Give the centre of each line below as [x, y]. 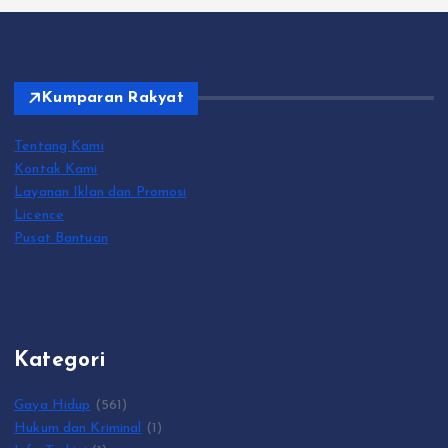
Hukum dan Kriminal [78, 429]
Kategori [60, 361]
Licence [39, 215]
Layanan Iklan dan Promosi [100, 192]
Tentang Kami [59, 146]
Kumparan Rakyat [113, 97]
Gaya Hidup [52, 406]
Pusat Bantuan [61, 238]
